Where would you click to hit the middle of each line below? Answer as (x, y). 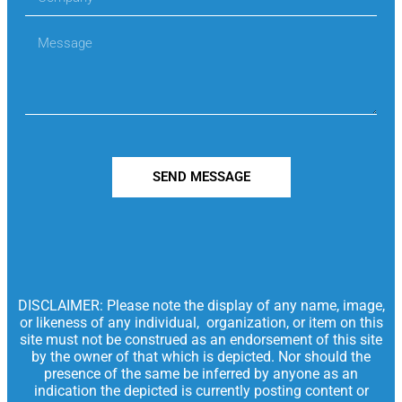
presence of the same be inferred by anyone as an (201, 374)
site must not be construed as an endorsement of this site (201, 340)
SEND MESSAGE (201, 177)
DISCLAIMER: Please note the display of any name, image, (201, 306)
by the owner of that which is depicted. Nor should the (201, 357)
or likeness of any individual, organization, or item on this (201, 323)
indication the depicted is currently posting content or (201, 391)
